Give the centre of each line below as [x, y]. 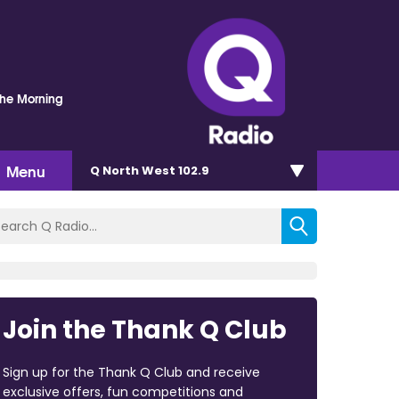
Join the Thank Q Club [144, 330]
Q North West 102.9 [150, 170]
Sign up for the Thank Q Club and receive [131, 372]
